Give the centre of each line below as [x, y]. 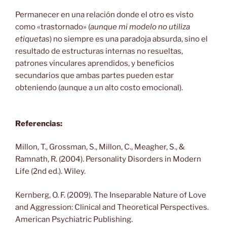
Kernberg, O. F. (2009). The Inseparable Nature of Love [111, 195]
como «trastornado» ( [53, 27]
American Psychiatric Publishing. [79, 219]
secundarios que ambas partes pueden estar [94, 76]
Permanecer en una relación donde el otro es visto [104, 15]
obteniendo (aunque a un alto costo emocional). [99, 88]
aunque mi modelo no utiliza [140, 27]
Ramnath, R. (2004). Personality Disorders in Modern [108, 159]
